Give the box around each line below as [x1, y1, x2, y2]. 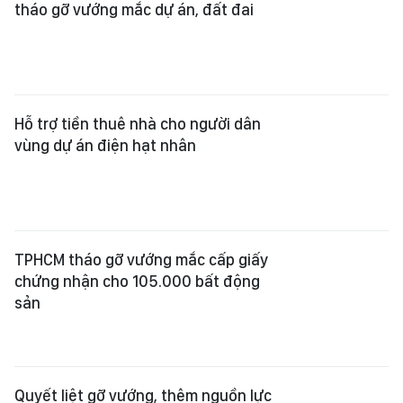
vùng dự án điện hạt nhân [14, 136, 196, 155]
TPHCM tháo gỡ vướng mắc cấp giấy [14, 250, 268, 269]
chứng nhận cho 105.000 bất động [14, 272, 260, 291]
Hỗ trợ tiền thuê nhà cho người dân [14, 114, 261, 133]
